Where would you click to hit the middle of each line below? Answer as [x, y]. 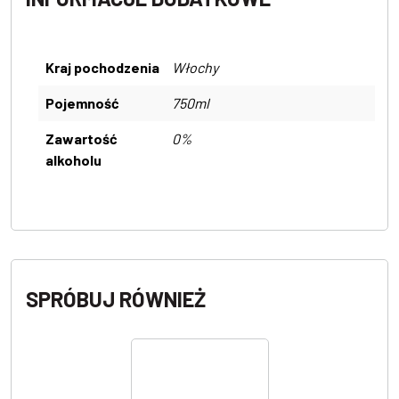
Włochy [195, 68]
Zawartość [81, 139]
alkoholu [73, 160]
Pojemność [82, 103]
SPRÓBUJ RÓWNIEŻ [116, 299]
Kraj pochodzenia [102, 68]
